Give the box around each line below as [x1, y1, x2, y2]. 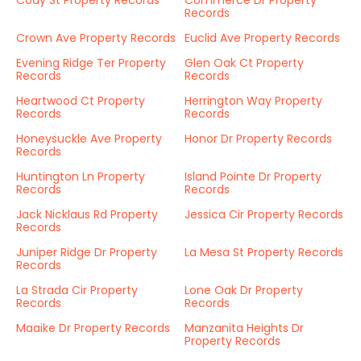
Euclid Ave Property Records [185, 30, 340, 46]
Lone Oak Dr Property [185, 282, 303, 298]
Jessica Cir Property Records [185, 206, 343, 222]
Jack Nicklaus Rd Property [16, 206, 158, 222]
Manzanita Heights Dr [185, 320, 304, 336]
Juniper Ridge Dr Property [16, 244, 157, 260]
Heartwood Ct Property [16, 93, 145, 109]
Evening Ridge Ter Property [16, 55, 166, 71]
